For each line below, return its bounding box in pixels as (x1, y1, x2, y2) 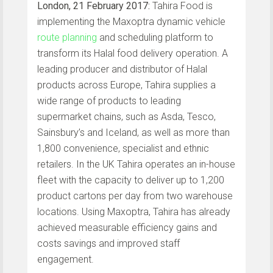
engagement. (37, 253, 94, 265)
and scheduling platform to (97, 31, 213, 43)
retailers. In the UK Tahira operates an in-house (37, 158, 235, 170)
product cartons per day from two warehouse (37, 190, 233, 202)
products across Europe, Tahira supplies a (37, 79, 216, 91)
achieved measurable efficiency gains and (37, 221, 217, 233)
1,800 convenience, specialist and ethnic (37, 142, 209, 154)
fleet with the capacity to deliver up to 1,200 (37, 174, 224, 186)
